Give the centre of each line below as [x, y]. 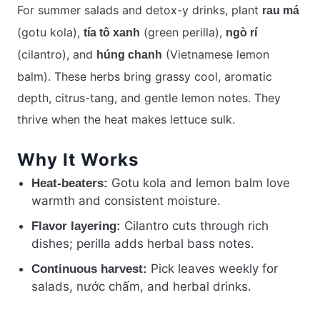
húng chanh [129, 55]
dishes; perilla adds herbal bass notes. [143, 244]
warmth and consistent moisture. [126, 201]
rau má [281, 11]
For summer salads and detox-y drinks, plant [140, 10]
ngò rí [241, 33]
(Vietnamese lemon [216, 55]
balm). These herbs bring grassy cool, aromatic [145, 77]
